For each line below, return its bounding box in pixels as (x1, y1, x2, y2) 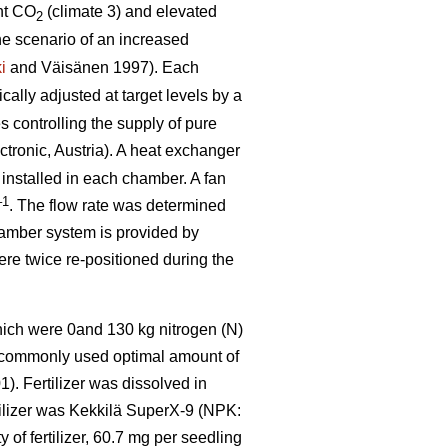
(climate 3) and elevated (43, 3, 217, 21)
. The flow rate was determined (9, 197, 226, 215)
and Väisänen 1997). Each (6, 59, 199, 77)
